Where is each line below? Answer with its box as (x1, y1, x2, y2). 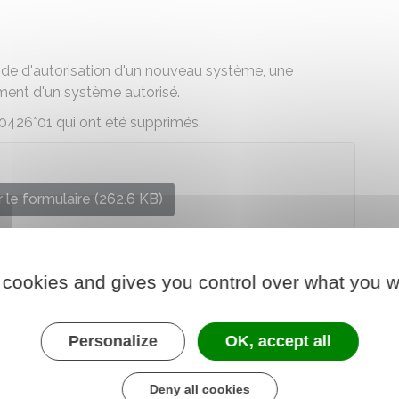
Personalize (68, 331, 158, 350)
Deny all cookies (149, 381, 250, 396)
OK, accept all (224, 331, 331, 350)
